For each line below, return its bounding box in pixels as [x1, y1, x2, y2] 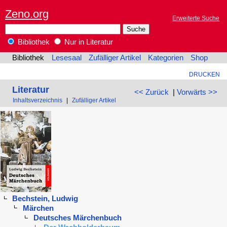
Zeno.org [5, 7, 49, 20]
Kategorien [148, 54, 184, 62]
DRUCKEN [188, 71, 220, 78]
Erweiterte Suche [172, 15, 220, 22]
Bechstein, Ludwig [12, 195, 79, 203]
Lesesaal [51, 54, 82, 62]
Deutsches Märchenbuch [33, 213, 122, 222]
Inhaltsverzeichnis [13, 97, 63, 104]
